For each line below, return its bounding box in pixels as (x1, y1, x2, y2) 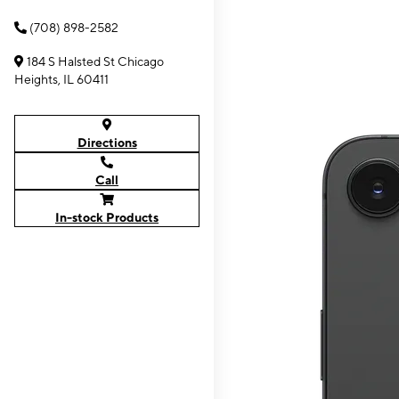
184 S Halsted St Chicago (27, 54, 164, 69)
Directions (77, 135, 137, 150)
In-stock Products (55, 210, 159, 224)
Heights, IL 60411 (14, 72, 109, 86)
